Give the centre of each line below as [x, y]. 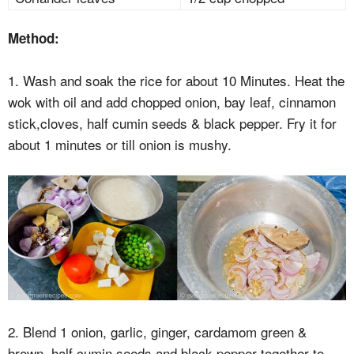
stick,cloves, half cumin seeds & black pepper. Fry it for [172, 122]
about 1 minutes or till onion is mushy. [120, 144]
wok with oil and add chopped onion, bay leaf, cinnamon [172, 101]
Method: [34, 38]
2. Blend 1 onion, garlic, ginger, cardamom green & [157, 331]
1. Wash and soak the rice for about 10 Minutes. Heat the [176, 80]
